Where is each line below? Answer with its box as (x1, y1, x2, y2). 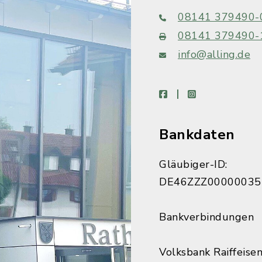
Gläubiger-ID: (159, 157, 227, 171)
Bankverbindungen (159, 210, 254, 224)
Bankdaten (159, 125, 235, 144)
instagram (195, 87, 239, 100)
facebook (167, 87, 207, 100)
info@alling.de (178, 47, 250, 61)
